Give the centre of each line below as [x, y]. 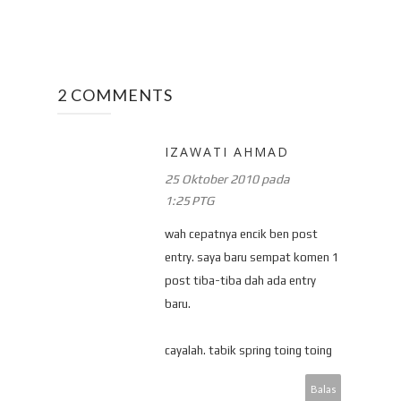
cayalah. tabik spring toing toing [248, 350]
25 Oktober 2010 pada [227, 179]
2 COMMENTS [115, 94]
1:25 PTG [189, 200]
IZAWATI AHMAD [227, 151]
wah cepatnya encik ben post [241, 234]
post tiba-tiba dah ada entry [240, 280]
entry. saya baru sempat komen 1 [252, 257]
